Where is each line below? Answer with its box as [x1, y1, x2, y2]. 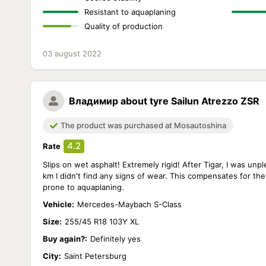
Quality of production [84, 21, 163, 31]
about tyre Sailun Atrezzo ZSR [121, 95, 259, 107]
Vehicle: [43, 199, 74, 209]
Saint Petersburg [64, 251, 126, 261]
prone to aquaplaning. [43, 182, 124, 192]
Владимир [69, 95, 118, 107]
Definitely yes [90, 234, 141, 243]
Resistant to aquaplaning [84, 7, 176, 17]
